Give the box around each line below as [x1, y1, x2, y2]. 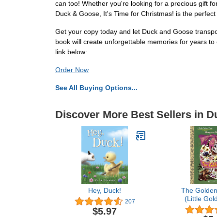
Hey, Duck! [88, 186, 121, 194]
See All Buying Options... [55, 84, 138, 92]
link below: [55, 48, 87, 56]
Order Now [55, 66, 89, 74]
